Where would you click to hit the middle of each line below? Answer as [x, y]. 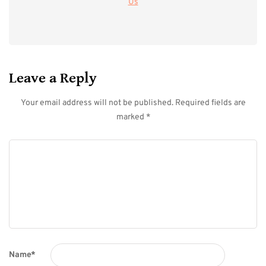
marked [131, 117]
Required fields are [210, 103]
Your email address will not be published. [97, 103]
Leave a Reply [53, 78]
